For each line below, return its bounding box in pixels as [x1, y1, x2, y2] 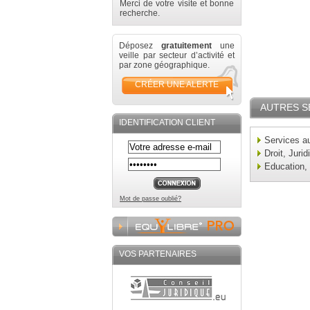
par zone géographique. [119, 60, 210, 70]
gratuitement [161, 41, 212, 51]
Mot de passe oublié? [120, 195, 181, 202]
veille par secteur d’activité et [119, 51, 235, 60]
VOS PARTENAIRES [119, 249, 197, 259]
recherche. [120, 8, 160, 18]
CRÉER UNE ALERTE [135, 80, 219, 89]
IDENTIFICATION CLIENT [119, 118, 215, 127]
